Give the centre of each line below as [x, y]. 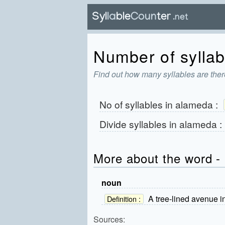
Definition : [124, 199]
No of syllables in [137, 104]
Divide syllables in [139, 124]
